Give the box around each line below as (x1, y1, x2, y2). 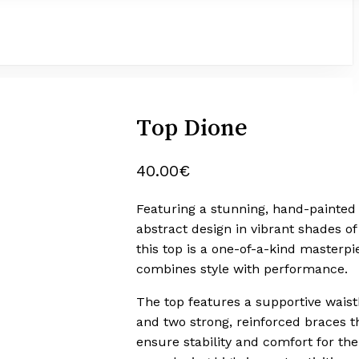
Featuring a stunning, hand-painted (136, 201, 356, 217)
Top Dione (136, 115, 248, 139)
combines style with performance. (136, 261, 348, 277)
